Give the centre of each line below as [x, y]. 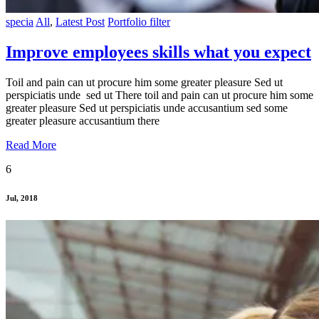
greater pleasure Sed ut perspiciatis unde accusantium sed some [147, 108]
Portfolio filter [139, 22]
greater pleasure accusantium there [83, 121]
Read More [31, 145]
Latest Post [80, 22]
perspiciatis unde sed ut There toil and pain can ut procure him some [159, 95]
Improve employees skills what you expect [158, 52]
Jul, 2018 [22, 198]
